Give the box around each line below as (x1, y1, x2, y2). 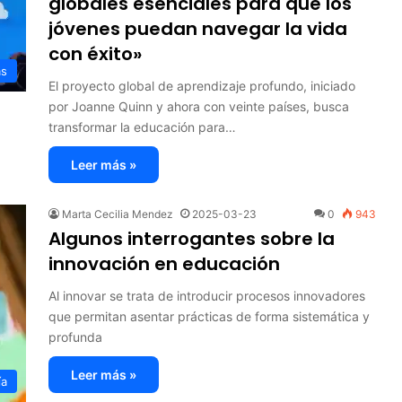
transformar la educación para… (48, 118, 236, 135)
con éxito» (48, 40, 142, 66)
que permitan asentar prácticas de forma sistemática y (48, 308, 370, 324)
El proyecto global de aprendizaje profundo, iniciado (48, 77, 355, 93)
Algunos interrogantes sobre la (48, 225, 335, 251)
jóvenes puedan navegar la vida (48, 15, 347, 41)
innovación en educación (48, 250, 280, 276)
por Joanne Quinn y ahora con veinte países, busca (48, 98, 349, 114)
